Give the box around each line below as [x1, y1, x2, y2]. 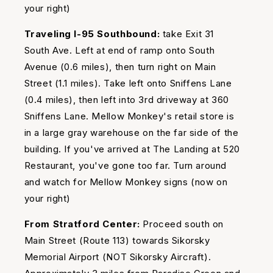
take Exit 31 [160, 28, 214, 40]
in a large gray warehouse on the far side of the [24, 127, 239, 139]
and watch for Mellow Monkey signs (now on [24, 176, 228, 188]
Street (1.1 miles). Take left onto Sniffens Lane [24, 77, 232, 90]
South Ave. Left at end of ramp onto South [24, 44, 215, 57]
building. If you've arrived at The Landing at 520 [24, 143, 240, 155]
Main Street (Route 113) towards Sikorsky [24, 235, 210, 247]
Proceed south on [143, 218, 224, 230]
